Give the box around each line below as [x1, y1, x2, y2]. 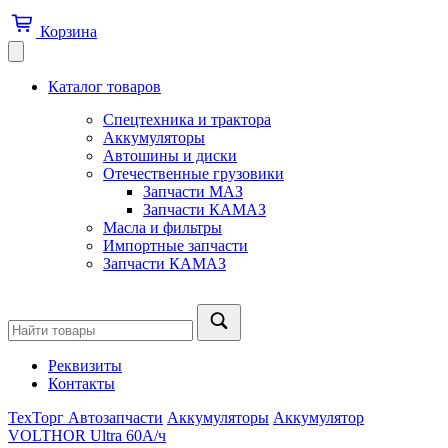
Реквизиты [48, 356, 122, 374]
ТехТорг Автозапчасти [8, 408, 163, 426]
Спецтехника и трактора [103, 110, 271, 128]
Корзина [40, 22, 97, 40]
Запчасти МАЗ [143, 182, 243, 200]
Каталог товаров [48, 77, 161, 95]
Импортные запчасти [103, 236, 248, 254]
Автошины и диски [103, 146, 237, 164]
